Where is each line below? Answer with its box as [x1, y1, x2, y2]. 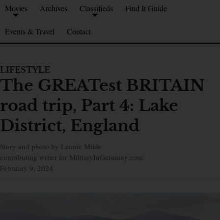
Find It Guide [125, 3, 167, 14]
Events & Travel [5, 26, 55, 37]
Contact [67, 26, 91, 37]
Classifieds [80, 3, 113, 14]
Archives [40, 3, 67, 14]
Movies [5, 3, 27, 14]
